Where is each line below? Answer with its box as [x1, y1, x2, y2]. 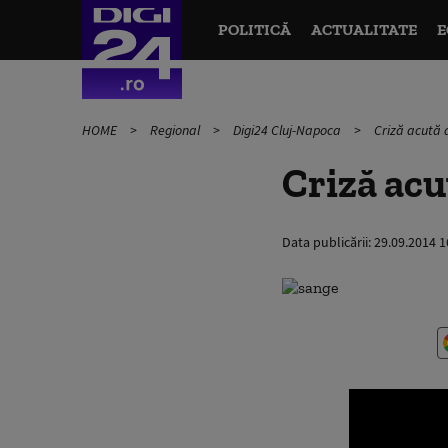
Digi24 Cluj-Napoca [233, 121, 344, 139]
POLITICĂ [217, 20, 291, 39]
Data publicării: [282, 233, 374, 251]
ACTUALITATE [310, 20, 417, 39]
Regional [150, 121, 203, 139]
